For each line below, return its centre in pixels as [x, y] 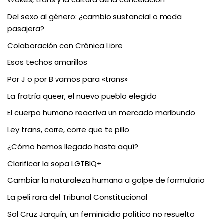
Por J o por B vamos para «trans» [68, 79]
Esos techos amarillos [47, 62]
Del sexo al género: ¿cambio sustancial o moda [95, 17]
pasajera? [26, 29]
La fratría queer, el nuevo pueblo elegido [82, 96]
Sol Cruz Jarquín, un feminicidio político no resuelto [101, 214]
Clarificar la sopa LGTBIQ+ [55, 164]
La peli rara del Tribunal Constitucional [77, 197]
